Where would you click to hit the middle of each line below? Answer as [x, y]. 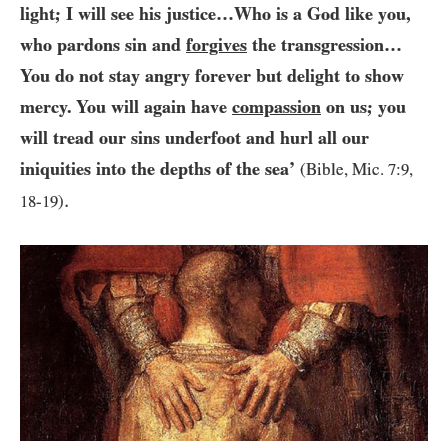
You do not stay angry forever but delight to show [212, 76]
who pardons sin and [103, 45]
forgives [216, 45]
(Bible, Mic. [344, 170]
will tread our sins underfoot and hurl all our [194, 138]
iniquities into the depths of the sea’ [157, 169]
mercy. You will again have [126, 107]
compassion [276, 107]
